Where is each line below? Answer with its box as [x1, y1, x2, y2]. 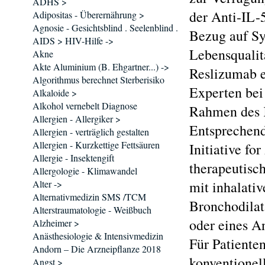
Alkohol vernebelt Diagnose [33, 99, 137, 112]
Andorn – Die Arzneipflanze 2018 [33, 243, 161, 255]
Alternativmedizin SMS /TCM [33, 190, 146, 203]
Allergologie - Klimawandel [33, 164, 137, 177]
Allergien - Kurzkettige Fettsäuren [33, 138, 160, 151]
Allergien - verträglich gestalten [33, 125, 149, 138]
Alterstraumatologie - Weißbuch [33, 203, 151, 216]
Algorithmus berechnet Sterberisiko [33, 73, 164, 86]
